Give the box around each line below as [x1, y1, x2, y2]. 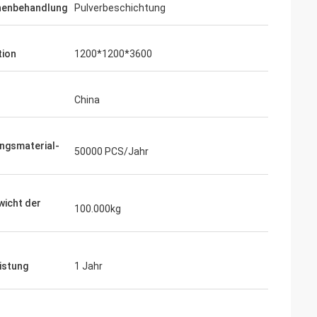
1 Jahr [74, 260, 103, 272]
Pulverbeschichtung [74, 2, 166, 13]
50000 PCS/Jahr [74, 146, 149, 157]
